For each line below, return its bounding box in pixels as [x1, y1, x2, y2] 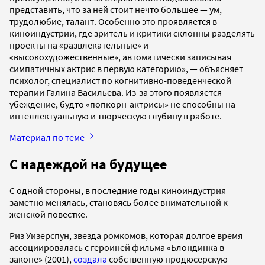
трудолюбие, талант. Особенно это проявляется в [9, 15, 217, 27]
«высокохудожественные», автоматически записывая [9, 50, 231, 63]
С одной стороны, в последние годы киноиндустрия [9, 185, 226, 197]
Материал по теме [9, 131, 86, 143]
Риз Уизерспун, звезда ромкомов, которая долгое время [9, 230, 243, 242]
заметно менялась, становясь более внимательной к [9, 196, 228, 209]
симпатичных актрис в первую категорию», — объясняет [9, 62, 243, 75]
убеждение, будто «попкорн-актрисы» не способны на [9, 98, 235, 110]
